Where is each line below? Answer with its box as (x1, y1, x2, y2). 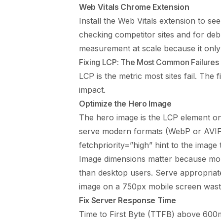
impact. (79, 84, 106, 95)
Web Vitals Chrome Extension (79, 1, 189, 12)
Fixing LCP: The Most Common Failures (79, 57, 219, 67)
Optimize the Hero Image (79, 98, 172, 109)
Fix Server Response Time (79, 195, 176, 205)
